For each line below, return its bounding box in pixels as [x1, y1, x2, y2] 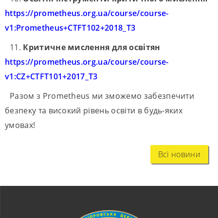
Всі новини [158, 149, 200, 160]
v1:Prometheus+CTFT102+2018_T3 [5, 22, 136, 34]
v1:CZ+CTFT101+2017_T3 [5, 71, 98, 82]
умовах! [5, 120, 36, 131]
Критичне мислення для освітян [23, 42, 161, 53]
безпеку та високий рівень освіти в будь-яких [5, 105, 183, 116]
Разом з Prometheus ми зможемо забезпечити [10, 91, 195, 102]
